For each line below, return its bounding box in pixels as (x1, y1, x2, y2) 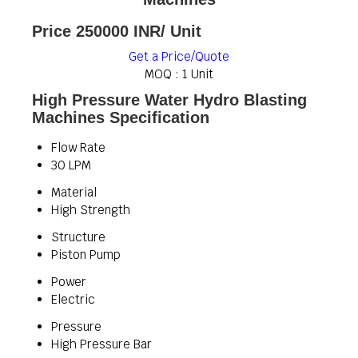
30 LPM (51, 157, 91, 173)
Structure (51, 229, 105, 245)
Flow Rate (51, 140, 105, 155)
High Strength (51, 202, 130, 217)
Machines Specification (32, 109, 209, 126)
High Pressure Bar (51, 336, 152, 352)
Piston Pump (51, 247, 121, 262)
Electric (51, 292, 95, 307)
